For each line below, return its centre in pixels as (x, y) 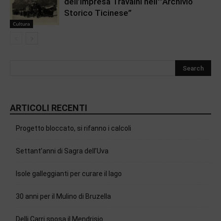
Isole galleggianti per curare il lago (69, 173)
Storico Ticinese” (98, 13)
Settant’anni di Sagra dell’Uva (62, 151)
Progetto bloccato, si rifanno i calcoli (74, 128)
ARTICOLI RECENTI (49, 108)
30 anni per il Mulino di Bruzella (63, 196)
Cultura (21, 23)
